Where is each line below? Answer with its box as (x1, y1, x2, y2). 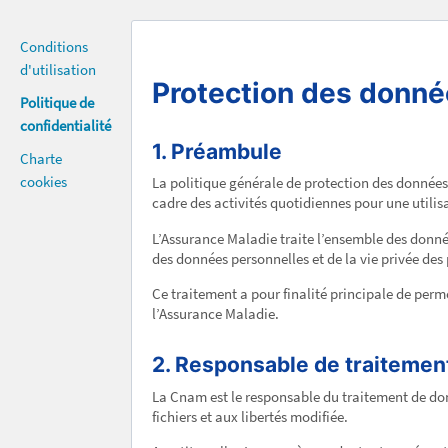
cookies (20, 172, 67, 192)
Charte (20, 149, 62, 169)
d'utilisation (20, 60, 96, 80)
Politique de (20, 93, 94, 113)
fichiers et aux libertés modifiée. (152, 406, 348, 426)
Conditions (20, 37, 88, 57)
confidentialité (20, 116, 111, 136)
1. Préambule (152, 139, 282, 164)
